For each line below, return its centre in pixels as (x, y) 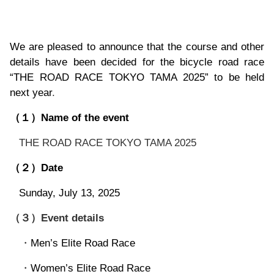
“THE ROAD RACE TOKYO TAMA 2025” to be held (137, 77)
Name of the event (85, 118)
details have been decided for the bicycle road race (137, 62)
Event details (72, 218)
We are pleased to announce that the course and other (137, 47)
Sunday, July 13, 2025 (69, 193)
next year (31, 93)
